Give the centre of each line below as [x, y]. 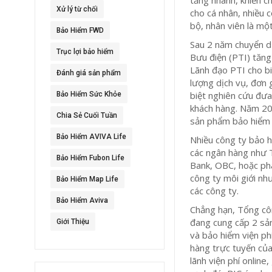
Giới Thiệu [73, 222]
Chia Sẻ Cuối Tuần [87, 115]
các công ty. [216, 190]
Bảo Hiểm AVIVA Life [91, 137]
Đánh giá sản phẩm [89, 73]
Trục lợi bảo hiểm [85, 52]
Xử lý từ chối [77, 9]
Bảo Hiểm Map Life [87, 179]
